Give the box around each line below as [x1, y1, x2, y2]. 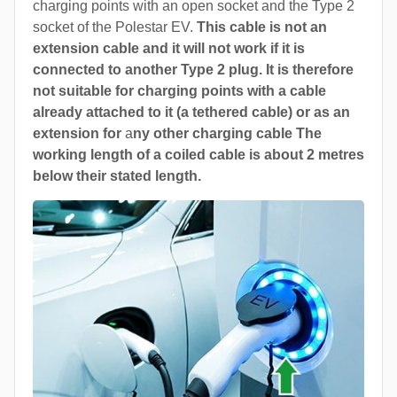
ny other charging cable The [133, 125, 322, 141]
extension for [33, 125, 125, 141]
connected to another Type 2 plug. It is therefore [33, 61, 354, 77]
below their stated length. [33, 167, 201, 183]
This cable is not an [197, 19, 327, 35]
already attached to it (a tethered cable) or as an [33, 104, 350, 120]
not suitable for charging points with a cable [33, 82, 326, 98]
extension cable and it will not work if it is [33, 40, 305, 56]
